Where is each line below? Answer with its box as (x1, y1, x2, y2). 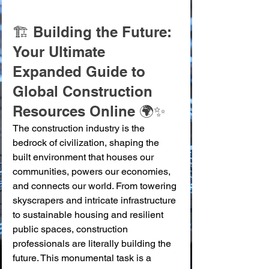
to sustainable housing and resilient (13, 209, 166, 220)
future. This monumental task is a (13, 252, 154, 264)
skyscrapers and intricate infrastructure (13, 195, 178, 206)
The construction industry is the (13, 122, 147, 134)
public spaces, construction (13, 223, 130, 235)
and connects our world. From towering (13, 180, 179, 192)
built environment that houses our (13, 151, 156, 163)
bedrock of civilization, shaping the (13, 137, 162, 148)
